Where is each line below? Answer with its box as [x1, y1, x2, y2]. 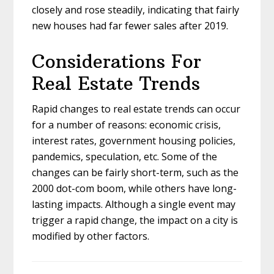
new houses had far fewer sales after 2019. [32, 18, 229, 32]
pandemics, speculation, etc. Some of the [32, 149, 218, 163]
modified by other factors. [32, 229, 150, 243]
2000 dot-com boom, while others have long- [32, 181, 237, 195]
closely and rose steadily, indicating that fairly [32, 2, 240, 17]
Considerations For [32, 50, 202, 73]
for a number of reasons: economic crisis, [32, 117, 221, 131]
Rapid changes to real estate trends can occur [32, 102, 241, 116]
